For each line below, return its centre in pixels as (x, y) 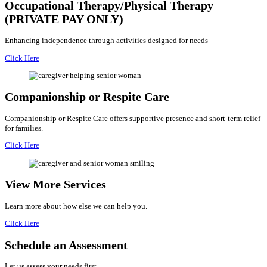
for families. (24, 128)
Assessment (98, 245)
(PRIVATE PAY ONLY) (64, 19)
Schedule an (37, 245)
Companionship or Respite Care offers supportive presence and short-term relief (133, 119)
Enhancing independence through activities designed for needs (106, 41)
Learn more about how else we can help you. (76, 206)
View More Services (55, 184)
